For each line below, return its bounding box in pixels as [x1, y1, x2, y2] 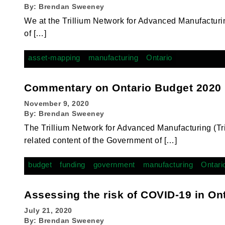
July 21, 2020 [24, 206, 72, 214]
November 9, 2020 [24, 99, 89, 107]
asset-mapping [28, 53, 80, 62]
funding [60, 160, 85, 169]
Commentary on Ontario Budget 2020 [24, 82, 221, 93]
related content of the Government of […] [24, 136, 177, 145]
